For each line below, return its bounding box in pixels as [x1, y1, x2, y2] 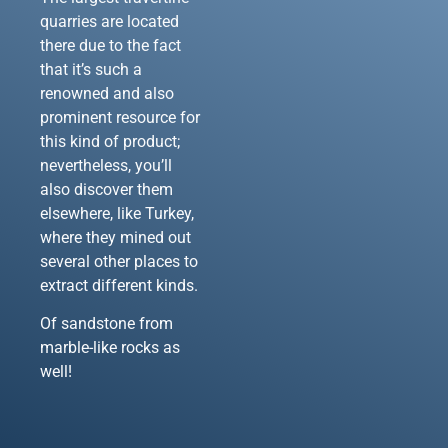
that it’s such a [40, 59, 142, 79]
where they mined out [40, 227, 191, 247]
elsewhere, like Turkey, [40, 203, 194, 223]
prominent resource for [40, 107, 200, 127]
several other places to [40, 251, 198, 271]
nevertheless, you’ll [40, 155, 172, 175]
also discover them [40, 179, 173, 199]
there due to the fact [40, 35, 181, 55]
